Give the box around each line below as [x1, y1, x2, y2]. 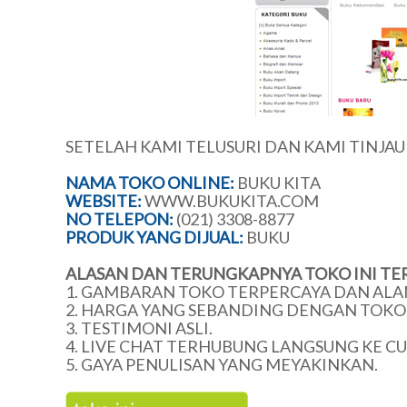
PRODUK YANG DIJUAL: [65, 227, 243, 247]
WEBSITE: [65, 191, 142, 211]
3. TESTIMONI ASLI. [65, 318, 213, 338]
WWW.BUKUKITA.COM [144, 191, 319, 211]
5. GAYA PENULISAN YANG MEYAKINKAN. [65, 354, 378, 374]
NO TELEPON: [65, 209, 174, 229]
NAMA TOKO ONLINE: [65, 173, 234, 193]
